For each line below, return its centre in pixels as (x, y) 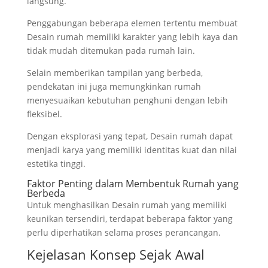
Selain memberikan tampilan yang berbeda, (115, 73)
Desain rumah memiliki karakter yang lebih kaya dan (132, 37)
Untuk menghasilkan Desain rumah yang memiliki (127, 205)
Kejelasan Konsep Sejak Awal (115, 255)
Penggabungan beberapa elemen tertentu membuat (132, 23)
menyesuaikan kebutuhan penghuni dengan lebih (127, 100)
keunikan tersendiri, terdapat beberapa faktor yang (130, 219)
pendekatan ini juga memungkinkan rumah (114, 87)
